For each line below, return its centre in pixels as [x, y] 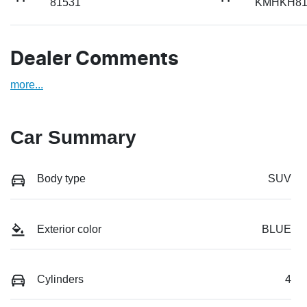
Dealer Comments [95, 60]
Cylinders [60, 279]
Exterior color [69, 229]
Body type [61, 179]
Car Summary [73, 138]
